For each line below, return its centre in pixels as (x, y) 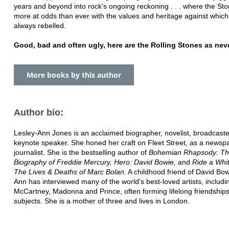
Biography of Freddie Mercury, (63, 162)
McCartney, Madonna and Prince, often (77, 191)
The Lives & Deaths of (50, 171)
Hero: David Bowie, (145, 162)
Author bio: (39, 112)
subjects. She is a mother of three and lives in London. (102, 201)
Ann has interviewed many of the (67, 181)
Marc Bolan (106, 171)
